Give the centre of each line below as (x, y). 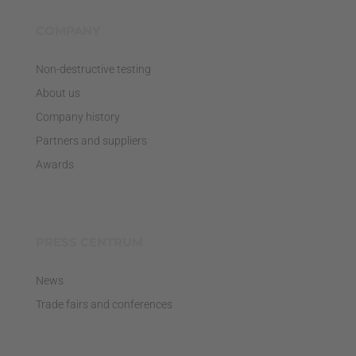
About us (58, 93)
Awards (54, 164)
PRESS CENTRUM (89, 242)
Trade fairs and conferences (104, 305)
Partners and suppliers (91, 140)
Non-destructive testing (93, 69)
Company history (77, 116)
